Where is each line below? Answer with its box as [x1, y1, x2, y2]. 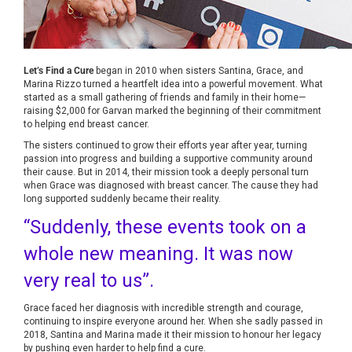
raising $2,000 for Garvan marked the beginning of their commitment [24, 104, 321, 116]
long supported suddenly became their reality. [24, 192, 221, 204]
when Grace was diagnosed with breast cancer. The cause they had [24, 179, 318, 191]
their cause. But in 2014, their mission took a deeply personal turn [24, 166, 309, 178]
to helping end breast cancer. [24, 118, 149, 130]
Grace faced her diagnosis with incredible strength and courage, [24, 302, 303, 313]
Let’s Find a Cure [24, 64, 93, 76]
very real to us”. [24, 269, 154, 291]
